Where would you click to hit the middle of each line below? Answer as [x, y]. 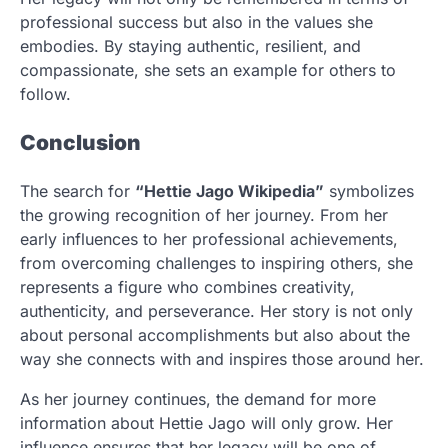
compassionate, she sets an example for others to [208, 70]
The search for [77, 191]
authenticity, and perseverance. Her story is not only [216, 311]
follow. [45, 94]
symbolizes [369, 191]
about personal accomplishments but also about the [215, 335]
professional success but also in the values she [196, 22]
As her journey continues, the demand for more [198, 399]
